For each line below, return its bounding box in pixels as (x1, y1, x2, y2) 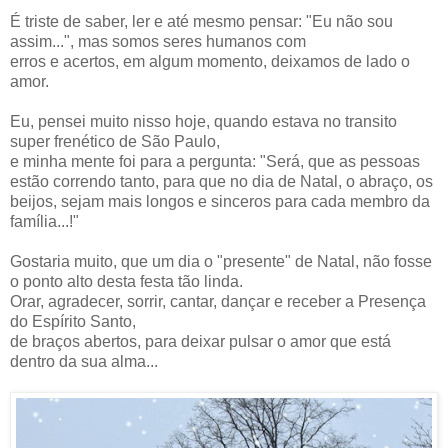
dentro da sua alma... (10, 352, 158, 370)
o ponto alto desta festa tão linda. (10, 272, 243, 290)
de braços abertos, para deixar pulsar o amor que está (10, 332, 391, 350)
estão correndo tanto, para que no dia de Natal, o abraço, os (10, 172, 433, 190)
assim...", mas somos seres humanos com (10, 32, 306, 50)
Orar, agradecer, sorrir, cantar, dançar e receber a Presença (10, 292, 426, 310)
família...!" (10, 212, 79, 230)
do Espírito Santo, (10, 312, 136, 330)
